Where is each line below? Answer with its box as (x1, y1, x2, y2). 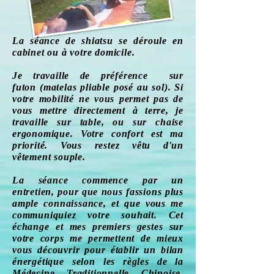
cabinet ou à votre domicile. (12, 47, 135, 57)
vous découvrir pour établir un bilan (12, 245, 183, 255)
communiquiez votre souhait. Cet (12, 210, 183, 220)
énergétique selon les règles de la (12, 256, 183, 267)
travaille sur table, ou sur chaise (12, 117, 183, 127)
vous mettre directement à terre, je (12, 105, 183, 116)
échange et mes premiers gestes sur (12, 221, 183, 232)
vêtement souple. (12, 152, 86, 162)
